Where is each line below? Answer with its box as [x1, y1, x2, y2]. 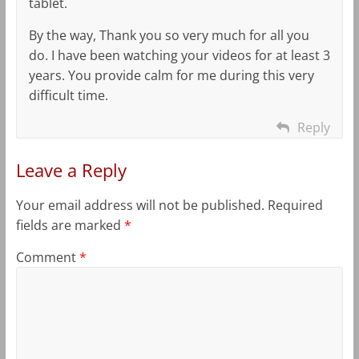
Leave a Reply [15, 157, 127, 182]
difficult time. [28, 86, 108, 104]
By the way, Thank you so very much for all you [28, 26, 309, 44]
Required [267, 196, 323, 214]
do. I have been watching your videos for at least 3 [28, 46, 330, 64]
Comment [15, 248, 79, 266]
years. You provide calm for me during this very [28, 66, 314, 84]
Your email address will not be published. [15, 196, 264, 214]
